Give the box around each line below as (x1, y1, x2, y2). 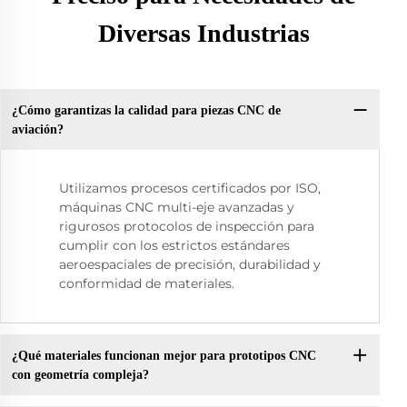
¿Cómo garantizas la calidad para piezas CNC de (11, 103, 281, 117)
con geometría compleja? (11, 367, 149, 382)
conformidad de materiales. (59, 275, 234, 293)
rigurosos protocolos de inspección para (59, 218, 314, 235)
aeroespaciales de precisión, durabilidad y (59, 256, 321, 273)
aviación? (11, 122, 64, 136)
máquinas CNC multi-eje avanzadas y (59, 199, 294, 216)
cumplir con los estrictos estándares (59, 237, 290, 254)
